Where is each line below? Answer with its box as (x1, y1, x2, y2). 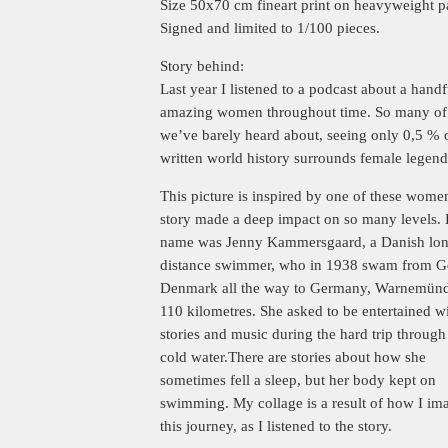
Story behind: (160, 58, 244, 74)
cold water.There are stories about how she (160, 349, 426, 365)
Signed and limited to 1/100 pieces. (160, 20, 380, 36)
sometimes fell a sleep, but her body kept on (160, 372, 436, 388)
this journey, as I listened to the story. (160, 418, 392, 434)
